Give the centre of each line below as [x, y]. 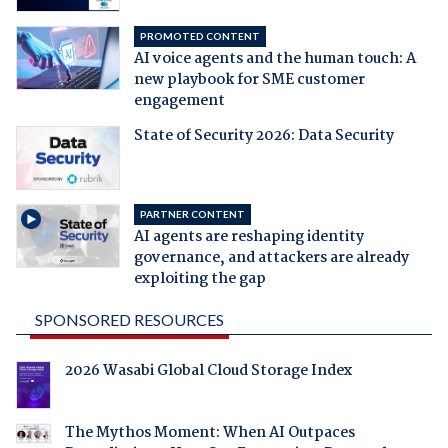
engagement [179, 101]
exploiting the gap [199, 279]
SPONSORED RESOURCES [129, 320]
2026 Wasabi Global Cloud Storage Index [208, 371]
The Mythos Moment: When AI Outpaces [209, 433]
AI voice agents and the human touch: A [274, 59]
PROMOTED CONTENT [199, 36]
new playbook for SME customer [249, 80]
